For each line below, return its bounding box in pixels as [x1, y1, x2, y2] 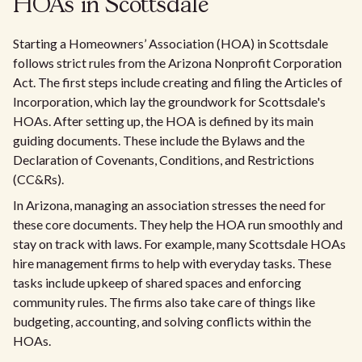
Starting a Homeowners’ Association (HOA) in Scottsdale [13, 36, 328, 51]
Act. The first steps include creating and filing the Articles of [13, 74, 343, 90]
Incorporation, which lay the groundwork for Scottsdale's [13, 94, 326, 109]
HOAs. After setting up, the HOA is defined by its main [13, 113, 314, 128]
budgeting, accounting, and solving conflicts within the [13, 314, 311, 329]
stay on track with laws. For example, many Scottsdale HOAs [13, 236, 346, 251]
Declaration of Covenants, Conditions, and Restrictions [13, 152, 314, 167]
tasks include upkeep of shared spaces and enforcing [13, 275, 301, 290]
